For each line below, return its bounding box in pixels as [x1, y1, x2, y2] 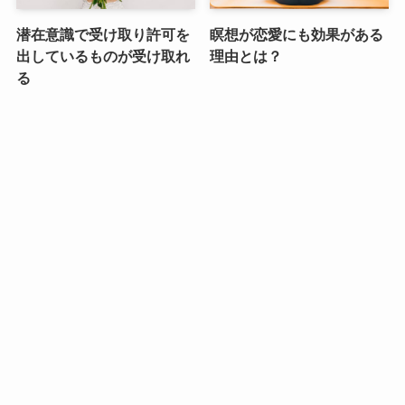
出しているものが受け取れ [15, 47, 190, 64]
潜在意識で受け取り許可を [15, 25, 190, 42]
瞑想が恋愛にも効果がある [210, 25, 384, 42]
